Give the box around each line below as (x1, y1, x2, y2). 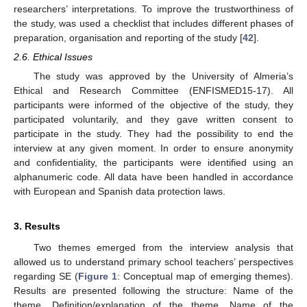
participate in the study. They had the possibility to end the (14, 128, 293, 140)
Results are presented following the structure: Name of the (14, 285, 293, 297)
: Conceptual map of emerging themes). (117, 271, 293, 282)
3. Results (14, 221, 60, 232)
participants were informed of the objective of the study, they (14, 99, 293, 111)
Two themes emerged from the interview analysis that (33, 242, 293, 254)
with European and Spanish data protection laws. (14, 186, 225, 197)
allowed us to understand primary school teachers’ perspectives (14, 256, 293, 268)
